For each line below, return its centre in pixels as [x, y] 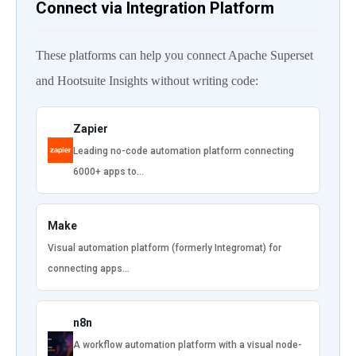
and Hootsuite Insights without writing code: [147, 80]
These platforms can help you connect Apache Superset [174, 55]
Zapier [91, 128]
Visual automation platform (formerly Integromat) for [164, 248]
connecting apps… [89, 268]
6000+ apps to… [108, 171]
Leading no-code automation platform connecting [184, 151]
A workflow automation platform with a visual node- [188, 344]
